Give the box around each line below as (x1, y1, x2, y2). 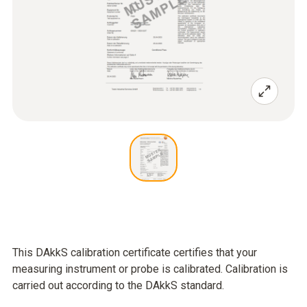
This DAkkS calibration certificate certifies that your (12, 246, 257, 259)
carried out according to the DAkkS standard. (12, 279, 224, 292)
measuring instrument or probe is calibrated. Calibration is (12, 262, 288, 275)
